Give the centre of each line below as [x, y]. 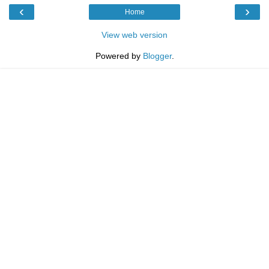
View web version [134, 35]
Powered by [119, 56]
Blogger [157, 56]
